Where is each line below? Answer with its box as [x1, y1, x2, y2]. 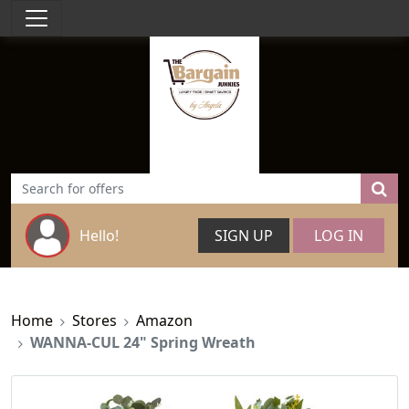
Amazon [136, 310, 193, 330]
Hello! [79, 225, 119, 246]
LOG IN [314, 225, 363, 246]
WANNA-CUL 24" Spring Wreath [30, 332, 256, 352]
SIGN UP [215, 225, 273, 246]
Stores [72, 310, 117, 330]
